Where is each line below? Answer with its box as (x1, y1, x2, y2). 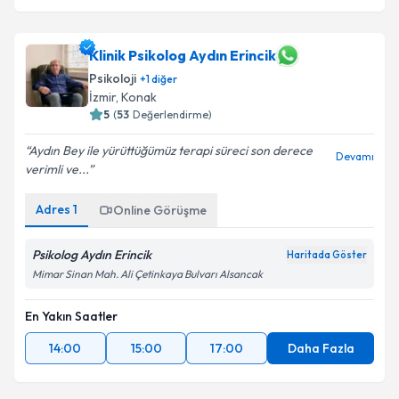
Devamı (336, 150, 374, 163)
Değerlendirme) (133, 108, 212, 121)
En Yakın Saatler (25, 308, 118, 324)
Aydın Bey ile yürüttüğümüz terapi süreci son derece (28, 142, 313, 159)
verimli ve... (25, 161, 88, 177)
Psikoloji (89, 70, 136, 86)
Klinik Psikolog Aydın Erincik (89, 46, 276, 64)
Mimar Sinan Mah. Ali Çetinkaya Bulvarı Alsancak (32, 267, 263, 281)
